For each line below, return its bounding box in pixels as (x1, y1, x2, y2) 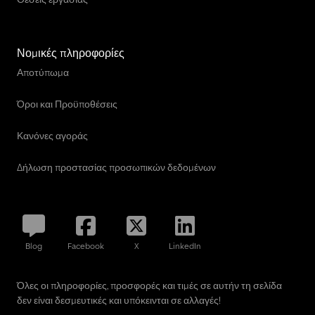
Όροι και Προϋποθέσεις (17, 97, 117, 110)
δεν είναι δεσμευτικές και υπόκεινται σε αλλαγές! (17, 293, 221, 307)
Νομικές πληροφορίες (17, 45, 124, 60)
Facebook (67, 240, 104, 251)
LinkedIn (169, 240, 201, 251)
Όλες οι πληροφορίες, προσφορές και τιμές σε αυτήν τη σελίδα (17, 278, 282, 292)
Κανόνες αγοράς (17, 129, 88, 142)
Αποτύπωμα (17, 65, 69, 79)
